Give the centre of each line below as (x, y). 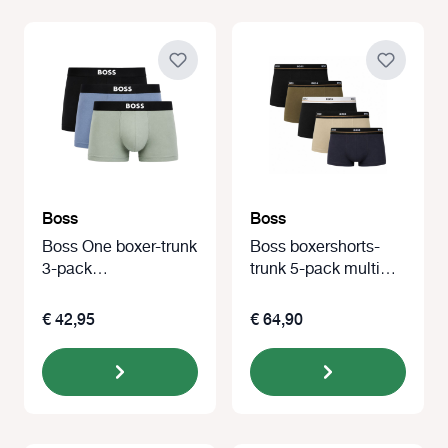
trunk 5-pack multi (315, 269)
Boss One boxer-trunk (119, 247)
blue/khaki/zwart (101, 291)
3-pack (67, 269)
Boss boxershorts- (315, 247)
